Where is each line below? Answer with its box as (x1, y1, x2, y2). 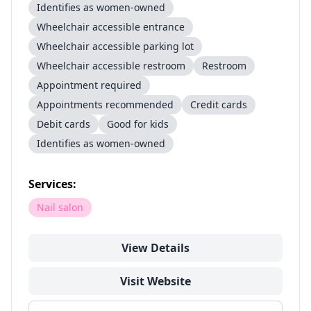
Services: (28, 176, 76, 192)
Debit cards (37, 117, 90, 131)
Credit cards (190, 98, 247, 111)
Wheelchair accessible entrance (37, 20, 185, 33)
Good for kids (107, 117, 169, 131)
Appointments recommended (37, 98, 174, 111)
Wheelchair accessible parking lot (37, 40, 194, 53)
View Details (121, 240, 190, 255)
